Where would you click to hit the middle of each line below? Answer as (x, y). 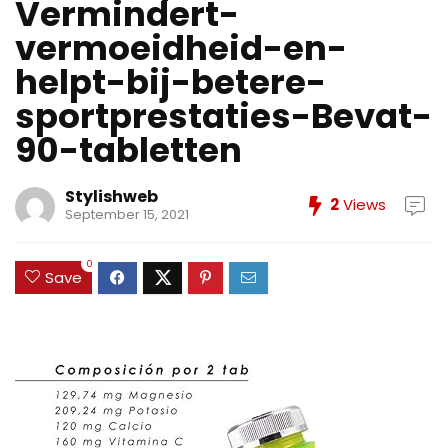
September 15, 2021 (127, 214)
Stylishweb (111, 196)
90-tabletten (128, 150)
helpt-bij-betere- (170, 82)
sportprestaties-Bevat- (223, 116)
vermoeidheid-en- (181, 48)
